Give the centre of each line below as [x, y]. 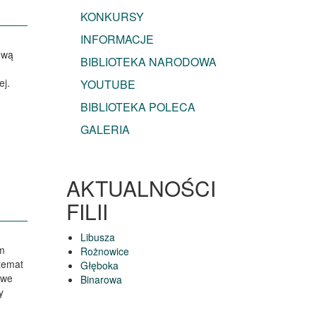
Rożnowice [104, 251]
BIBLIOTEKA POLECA [138, 107]
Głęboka [99, 266]
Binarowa [101, 280]
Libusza [97, 237]
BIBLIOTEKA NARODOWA [148, 62]
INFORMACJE [117, 39]
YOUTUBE [108, 85]
